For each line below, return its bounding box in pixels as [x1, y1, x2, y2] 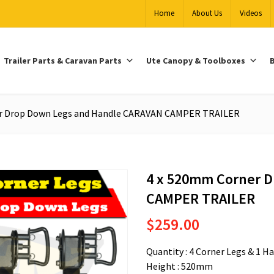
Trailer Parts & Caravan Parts [4, 54, 122, 66]
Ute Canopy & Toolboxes [146, 54, 246, 66]
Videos [239, 8, 262, 18]
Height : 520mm [146, 259, 213, 272]
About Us [191, 8, 222, 18]
